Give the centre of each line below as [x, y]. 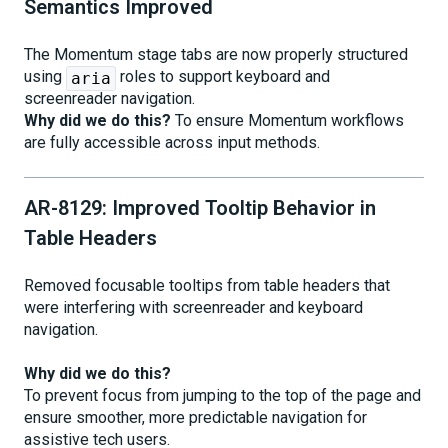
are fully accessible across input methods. [172, 143]
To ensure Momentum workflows [287, 121]
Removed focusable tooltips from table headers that [207, 286]
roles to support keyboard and [223, 77]
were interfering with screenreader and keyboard [193, 308]
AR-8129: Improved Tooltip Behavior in [200, 207]
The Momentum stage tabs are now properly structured [216, 55]
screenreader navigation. [109, 99]
